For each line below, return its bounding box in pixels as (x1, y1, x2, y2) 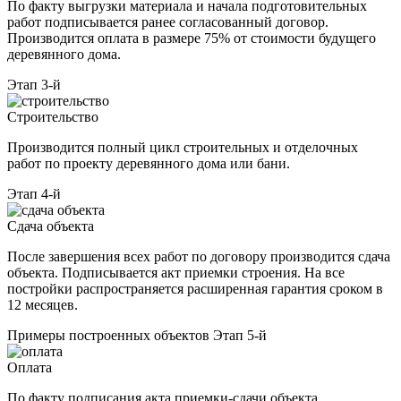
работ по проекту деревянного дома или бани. (7, 155, 290, 171)
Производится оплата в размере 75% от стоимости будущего (7, 30, 376, 46)
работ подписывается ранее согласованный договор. (7, 13, 328, 30)
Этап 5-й (213, 327, 267, 343)
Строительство (7, 108, 98, 124)
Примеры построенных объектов (7, 327, 209, 343)
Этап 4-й (7, 185, 61, 201)
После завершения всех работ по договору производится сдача (7, 248, 390, 264)
